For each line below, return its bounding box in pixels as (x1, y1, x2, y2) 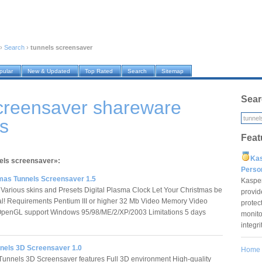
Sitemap (161, 68, 184, 75)
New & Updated (27, 68, 70, 75)
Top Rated (85, 68, 113, 75)
